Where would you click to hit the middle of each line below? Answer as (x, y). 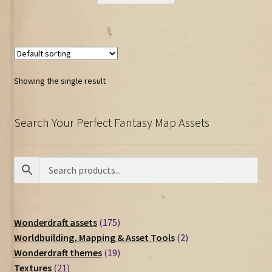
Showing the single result (59, 80)
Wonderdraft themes (58, 253)
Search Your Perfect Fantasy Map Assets (111, 122)
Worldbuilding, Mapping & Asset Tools (94, 238)
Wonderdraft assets (55, 223)
